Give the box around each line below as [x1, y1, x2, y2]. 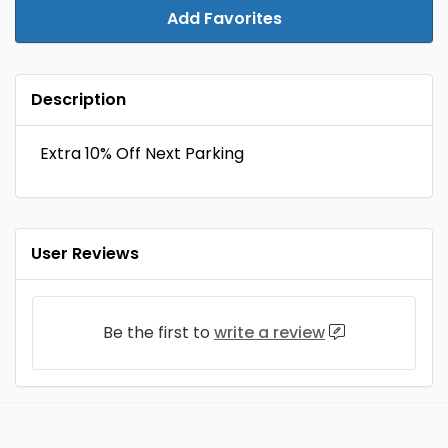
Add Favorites [166, 7, 282, 30]
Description [31, 88, 126, 111]
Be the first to [103, 321, 214, 344]
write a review [214, 321, 325, 344]
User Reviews [31, 242, 139, 265]
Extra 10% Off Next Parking [40, 142, 244, 165]
